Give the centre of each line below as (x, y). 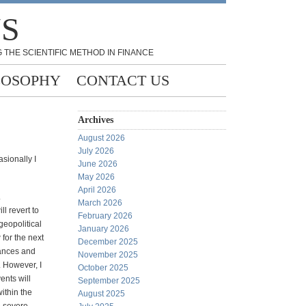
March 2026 (100, 203)
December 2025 (108, 242)
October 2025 (103, 268)
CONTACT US (123, 80)
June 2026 (98, 164)
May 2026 (96, 177)
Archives (96, 120)
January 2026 (103, 229)
